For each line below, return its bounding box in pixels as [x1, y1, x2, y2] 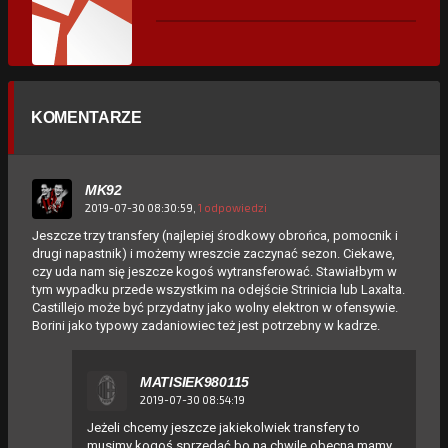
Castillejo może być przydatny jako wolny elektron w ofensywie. [32, 299, 398, 315]
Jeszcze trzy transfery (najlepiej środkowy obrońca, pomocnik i [32, 227, 398, 243]
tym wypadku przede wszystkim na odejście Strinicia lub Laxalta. [32, 281, 405, 297]
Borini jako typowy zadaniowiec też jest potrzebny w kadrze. [32, 317, 380, 333]
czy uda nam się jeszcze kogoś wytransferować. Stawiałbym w [32, 263, 397, 279]
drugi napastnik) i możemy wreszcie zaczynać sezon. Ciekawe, [32, 245, 395, 261]
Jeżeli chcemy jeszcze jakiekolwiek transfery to [87, 419, 360, 435]
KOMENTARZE [31, 108, 142, 126]
